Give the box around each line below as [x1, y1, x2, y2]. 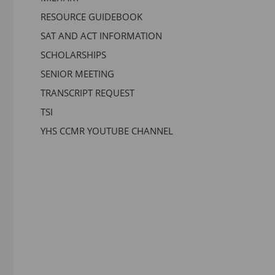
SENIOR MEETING [40, 67, 114, 80]
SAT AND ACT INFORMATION [40, 29, 162, 42]
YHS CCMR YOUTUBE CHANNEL [40, 124, 173, 137]
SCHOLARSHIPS [40, 48, 106, 61]
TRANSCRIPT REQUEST [40, 86, 134, 99]
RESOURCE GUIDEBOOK [40, 10, 142, 23]
